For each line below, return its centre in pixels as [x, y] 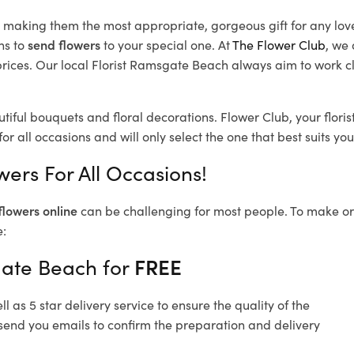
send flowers [64, 45]
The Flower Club [279, 45]
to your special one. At [166, 45]
